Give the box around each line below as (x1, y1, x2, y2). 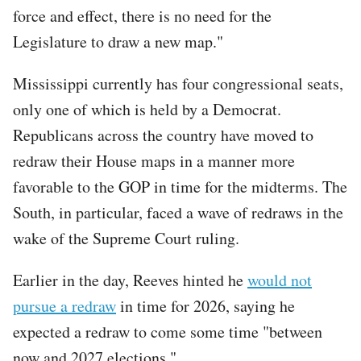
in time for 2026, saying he (116, 294, 295, 317)
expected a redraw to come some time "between (13, 320, 322, 342)
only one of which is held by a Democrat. (13, 98, 281, 120)
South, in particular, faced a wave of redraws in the (13, 201, 343, 223)
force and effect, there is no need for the (13, 4, 272, 27)
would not (247, 268, 312, 291)
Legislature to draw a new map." (13, 30, 223, 52)
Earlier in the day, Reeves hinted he (13, 268, 247, 291)
